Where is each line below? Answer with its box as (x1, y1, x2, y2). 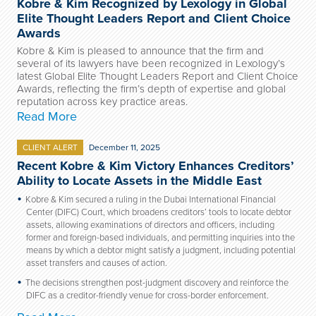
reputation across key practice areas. (17, 95, 188, 108)
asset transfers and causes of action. (26, 257, 167, 269)
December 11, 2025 (89, 142, 160, 152)
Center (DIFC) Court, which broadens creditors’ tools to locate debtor (26, 207, 291, 218)
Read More (17, 109, 77, 124)
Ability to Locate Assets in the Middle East (17, 173, 262, 188)
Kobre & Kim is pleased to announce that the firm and (17, 44, 264, 57)
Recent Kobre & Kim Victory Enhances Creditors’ (17, 158, 294, 174)
